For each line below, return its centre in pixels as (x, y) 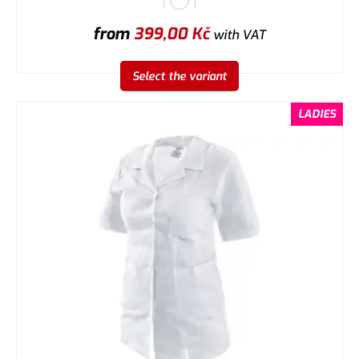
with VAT (238, 34)
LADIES (317, 114)
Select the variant (179, 76)
